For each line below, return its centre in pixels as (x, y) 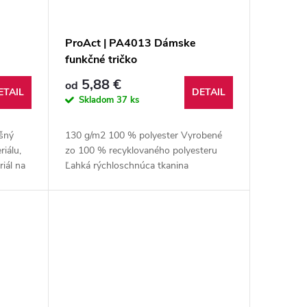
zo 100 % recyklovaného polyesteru (141, 150)
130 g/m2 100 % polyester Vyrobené (143, 135)
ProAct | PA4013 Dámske (130, 43)
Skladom (97, 100)
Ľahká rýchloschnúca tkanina (126, 165)
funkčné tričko (101, 59)
